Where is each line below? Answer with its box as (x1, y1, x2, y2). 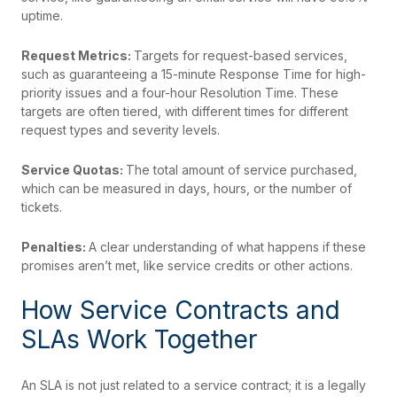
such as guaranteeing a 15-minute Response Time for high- (21, 66, 366, 82)
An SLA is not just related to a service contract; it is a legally (21, 378, 366, 393)
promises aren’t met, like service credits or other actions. (21, 258, 353, 274)
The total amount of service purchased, (126, 162, 357, 178)
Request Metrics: (21, 48, 134, 64)
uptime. (21, 8, 63, 24)
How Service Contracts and (21, 295, 340, 326)
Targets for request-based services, (134, 48, 347, 64)
